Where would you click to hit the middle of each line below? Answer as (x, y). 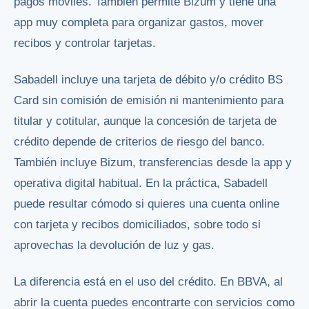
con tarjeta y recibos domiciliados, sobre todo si (137, 225)
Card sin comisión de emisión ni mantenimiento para (149, 101)
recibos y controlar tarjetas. (85, 43)
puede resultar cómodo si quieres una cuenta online (147, 204)
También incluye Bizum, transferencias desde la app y (153, 163)
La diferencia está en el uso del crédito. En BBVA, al (148, 282)
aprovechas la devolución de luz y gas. (114, 246)
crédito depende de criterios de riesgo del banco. (139, 142)
